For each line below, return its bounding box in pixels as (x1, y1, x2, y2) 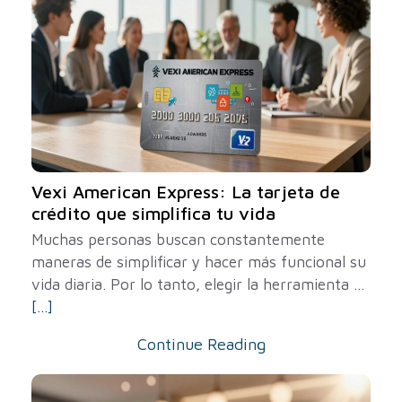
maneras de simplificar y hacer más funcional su (31, 253, 366, 271)
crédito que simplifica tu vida (31, 203, 275, 223)
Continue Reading (136, 335, 266, 354)
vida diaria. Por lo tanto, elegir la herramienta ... (31, 275, 364, 293)
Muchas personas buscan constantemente (31, 231, 325, 249)
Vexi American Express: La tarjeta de (31, 181, 340, 202)
